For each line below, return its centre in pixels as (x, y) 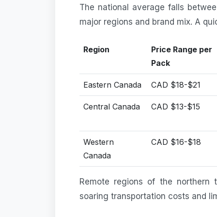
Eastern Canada (112, 85)
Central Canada (112, 106)
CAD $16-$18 (176, 142)
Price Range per (182, 49)
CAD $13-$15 (176, 106)
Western (99, 142)
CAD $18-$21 (176, 85)
